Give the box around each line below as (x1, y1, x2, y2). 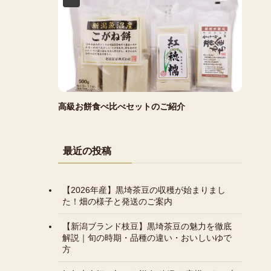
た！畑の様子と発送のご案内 (62, 196, 172, 206)
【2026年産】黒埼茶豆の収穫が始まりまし (62, 184, 226, 195)
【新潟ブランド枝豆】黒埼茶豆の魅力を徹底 (62, 221, 232, 231)
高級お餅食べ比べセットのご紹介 (58, 102, 185, 111)
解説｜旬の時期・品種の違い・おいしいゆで (62, 232, 232, 243)
